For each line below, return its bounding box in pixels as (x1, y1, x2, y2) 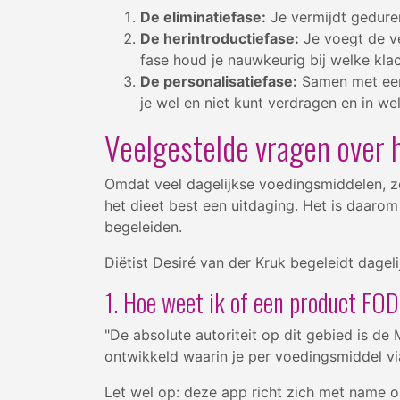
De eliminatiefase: (140, 7, 266, 26)
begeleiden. (104, 217, 182, 236)
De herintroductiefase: (140, 29, 299, 47)
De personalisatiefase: (140, 71, 297, 90)
